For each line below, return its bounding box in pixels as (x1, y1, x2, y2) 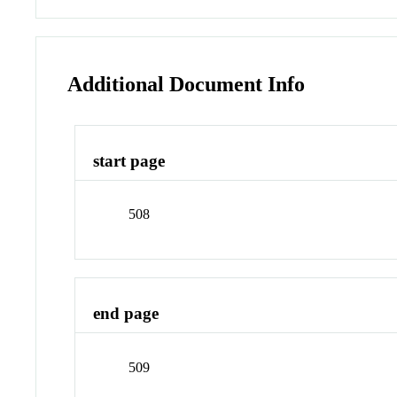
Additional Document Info (67, 73, 306, 97)
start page (93, 151, 166, 170)
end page (93, 304, 160, 323)
